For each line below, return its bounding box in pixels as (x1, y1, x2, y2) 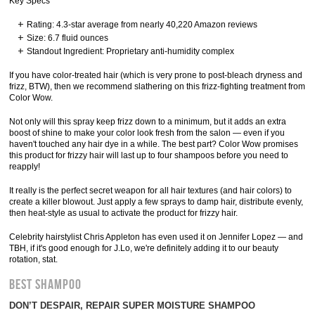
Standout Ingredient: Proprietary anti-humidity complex (27, 46, 235, 56)
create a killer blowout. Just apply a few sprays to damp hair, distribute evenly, (9, 197, 304, 207)
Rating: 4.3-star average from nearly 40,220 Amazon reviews (27, 20, 258, 30)
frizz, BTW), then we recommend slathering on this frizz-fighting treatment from (9, 82, 306, 91)
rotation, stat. (9, 255, 58, 264)
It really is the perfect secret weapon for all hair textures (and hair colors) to (9, 186, 292, 195)
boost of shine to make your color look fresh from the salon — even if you (9, 128, 285, 138)
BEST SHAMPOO (9, 276, 82, 293)
